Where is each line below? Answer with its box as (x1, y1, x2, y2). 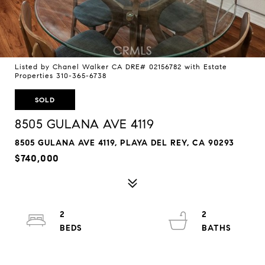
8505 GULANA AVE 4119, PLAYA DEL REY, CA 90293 (15, 138, 234, 148)
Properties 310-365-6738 (15, 71, 106, 80)
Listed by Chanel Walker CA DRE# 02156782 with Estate (15, 62, 227, 71)
